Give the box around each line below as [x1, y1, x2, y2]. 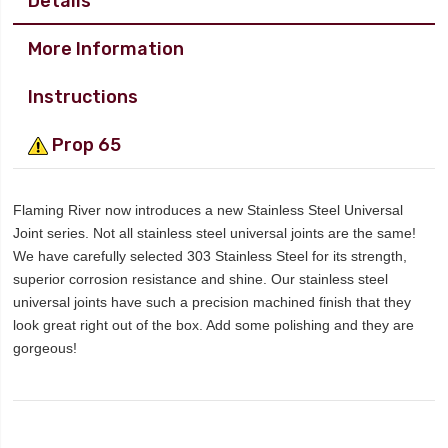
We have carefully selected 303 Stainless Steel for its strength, [13, 248, 408, 264]
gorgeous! [13, 340, 78, 356]
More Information [28, 38, 185, 59]
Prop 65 [48, 134, 122, 155]
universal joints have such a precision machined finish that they [13, 294, 412, 310]
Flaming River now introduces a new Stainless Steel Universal [13, 202, 404, 218]
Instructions [28, 86, 139, 107]
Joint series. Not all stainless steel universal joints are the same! [13, 225, 417, 241]
